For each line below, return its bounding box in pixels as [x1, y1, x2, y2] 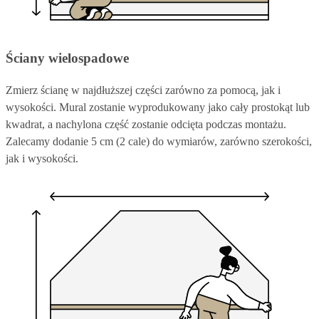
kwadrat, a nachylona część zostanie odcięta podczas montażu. [6, 117, 286, 130]
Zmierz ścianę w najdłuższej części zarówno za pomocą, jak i [6, 83, 281, 96]
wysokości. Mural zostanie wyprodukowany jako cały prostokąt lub [6, 100, 310, 113]
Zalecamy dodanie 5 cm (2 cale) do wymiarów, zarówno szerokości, [6, 135, 312, 147]
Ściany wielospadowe [6, 50, 129, 66]
